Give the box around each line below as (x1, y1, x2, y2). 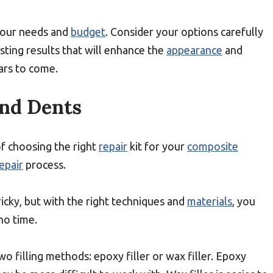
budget (71, 26, 105, 38)
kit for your (127, 140, 187, 152)
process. (23, 158, 66, 171)
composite (187, 140, 238, 152)
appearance (166, 44, 222, 56)
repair (99, 140, 127, 152)
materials (187, 195, 232, 207)
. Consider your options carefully (105, 26, 263, 38)
